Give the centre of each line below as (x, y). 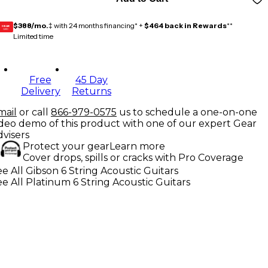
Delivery (41, 91)
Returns (92, 91)
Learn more (137, 146)
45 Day (92, 80)
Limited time (33, 36)
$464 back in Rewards (185, 25)
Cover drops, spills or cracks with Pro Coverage (133, 157)
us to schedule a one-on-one (188, 112)
